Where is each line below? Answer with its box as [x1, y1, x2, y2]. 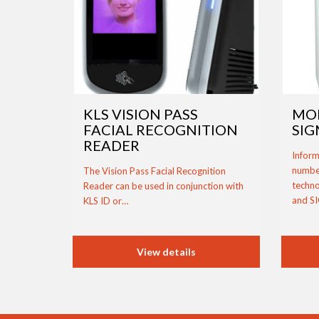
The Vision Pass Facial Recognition [83, 164, 226, 177]
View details [136, 245, 196, 258]
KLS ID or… [83, 194, 128, 206]
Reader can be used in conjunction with [83, 179, 244, 192]
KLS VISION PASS [83, 105, 198, 122]
